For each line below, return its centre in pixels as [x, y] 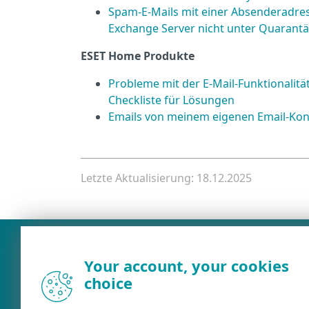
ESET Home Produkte [138, 56]
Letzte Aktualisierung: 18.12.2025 [166, 178]
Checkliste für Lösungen [171, 100]
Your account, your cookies [187, 266]
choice [108, 283]
